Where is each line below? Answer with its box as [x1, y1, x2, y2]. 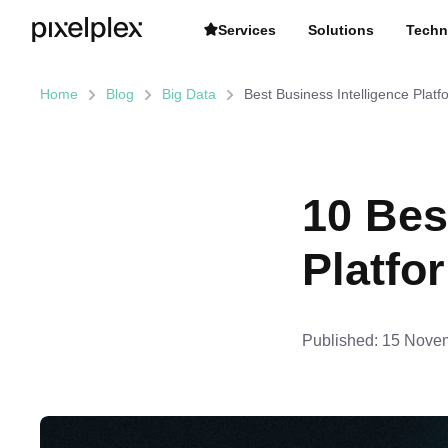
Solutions [308, 21, 374, 38]
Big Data [162, 86, 216, 102]
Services [218, 21, 276, 38]
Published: [302, 331, 378, 349]
